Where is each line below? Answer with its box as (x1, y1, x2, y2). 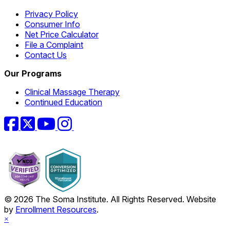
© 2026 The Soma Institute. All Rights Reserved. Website (4, 194, 216, 205)
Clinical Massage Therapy (25, 86, 120, 97)
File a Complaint (25, 39, 83, 50)
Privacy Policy (25, 8, 78, 19)
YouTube (55, 114, 88, 125)
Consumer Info (25, 18, 80, 29)
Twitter (34, 114, 60, 125)
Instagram (71, 114, 108, 125)
